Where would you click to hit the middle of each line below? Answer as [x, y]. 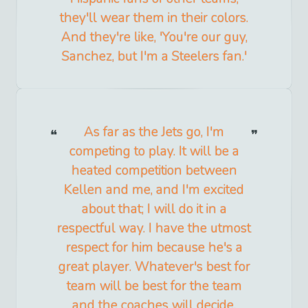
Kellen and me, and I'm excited [154, 189]
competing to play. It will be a [154, 151]
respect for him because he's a [154, 247]
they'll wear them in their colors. [154, 18]
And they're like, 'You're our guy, [154, 37]
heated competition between [154, 170]
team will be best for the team [154, 286]
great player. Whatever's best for [154, 266]
